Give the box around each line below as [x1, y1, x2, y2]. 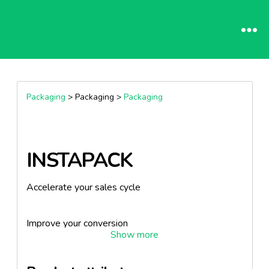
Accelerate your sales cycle [26, 181, 141, 194]
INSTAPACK [26, 147, 133, 174]
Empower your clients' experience [26, 253, 167, 266]
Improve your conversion [26, 217, 128, 230]
